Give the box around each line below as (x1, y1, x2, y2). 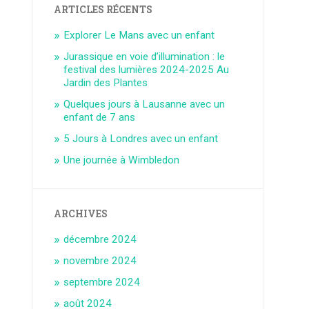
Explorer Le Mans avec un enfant (63, 28, 215, 41)
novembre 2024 (63, 254, 137, 267)
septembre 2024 (63, 275, 141, 288)
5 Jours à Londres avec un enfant (63, 132, 219, 145)
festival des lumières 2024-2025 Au (63, 63, 230, 76)
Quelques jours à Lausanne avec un (63, 97, 226, 110)
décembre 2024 (63, 232, 137, 246)
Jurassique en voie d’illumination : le (63, 50, 226, 63)
